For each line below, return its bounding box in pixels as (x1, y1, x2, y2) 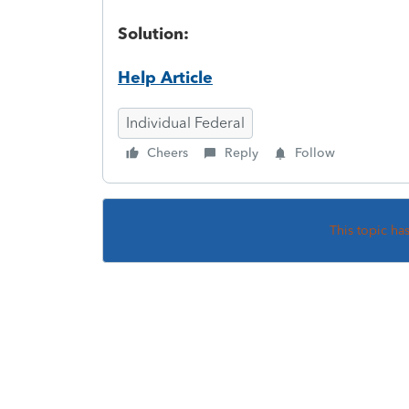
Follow (295, 144, 335, 161)
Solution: (118, 23, 189, 44)
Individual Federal (126, 113, 245, 131)
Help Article (118, 67, 213, 88)
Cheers (147, 144, 188, 161)
